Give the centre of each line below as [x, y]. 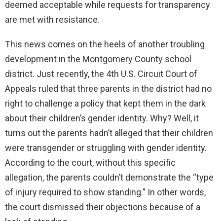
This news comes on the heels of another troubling [105, 44]
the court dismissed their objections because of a [103, 207]
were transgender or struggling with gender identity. [106, 148]
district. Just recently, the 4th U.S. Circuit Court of [101, 74]
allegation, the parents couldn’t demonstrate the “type [109, 178]
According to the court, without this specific [90, 163]
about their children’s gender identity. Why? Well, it [102, 118]
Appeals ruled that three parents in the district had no [108, 89]
